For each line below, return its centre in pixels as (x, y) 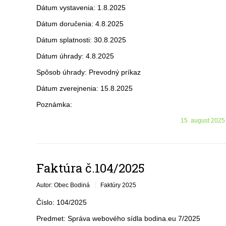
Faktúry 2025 (118, 185)
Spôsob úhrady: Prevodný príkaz (89, 72)
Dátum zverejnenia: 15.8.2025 (84, 88)
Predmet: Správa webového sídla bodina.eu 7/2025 (118, 218)
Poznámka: (54, 104)
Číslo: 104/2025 (62, 202)
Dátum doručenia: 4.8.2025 (80, 24)
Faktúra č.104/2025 (91, 168)
